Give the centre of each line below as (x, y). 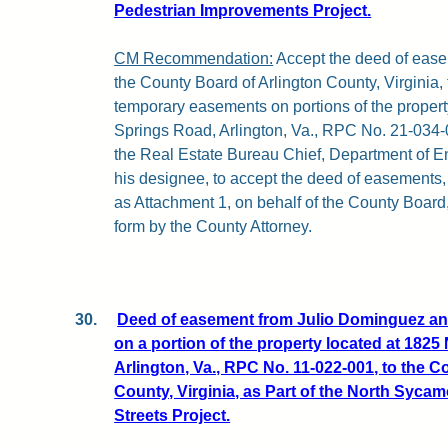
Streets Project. (172, 415)
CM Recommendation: (194, 58)
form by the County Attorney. (213, 226)
